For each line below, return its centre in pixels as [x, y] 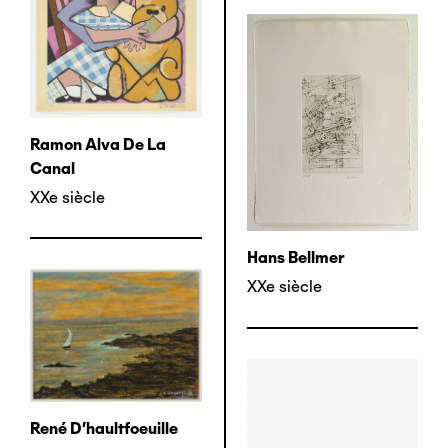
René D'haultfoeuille [104, 428]
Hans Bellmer [295, 258]
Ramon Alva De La [98, 145]
